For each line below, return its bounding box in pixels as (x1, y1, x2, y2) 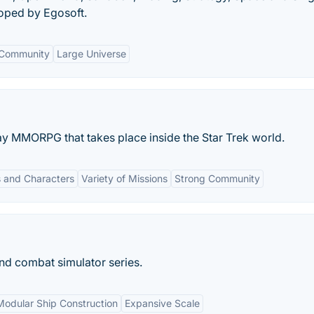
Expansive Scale (125, 297, 200, 309)
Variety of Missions (81, 172, 168, 184)
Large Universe (57, 48, 126, 60)
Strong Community (175, 172, 260, 184)
